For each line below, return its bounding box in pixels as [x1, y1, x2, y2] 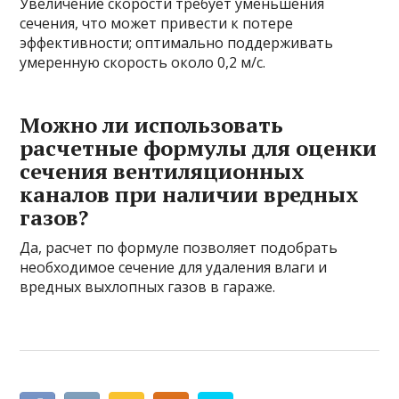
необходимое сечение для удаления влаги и [20, 257, 328, 278]
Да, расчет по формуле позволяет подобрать [20, 238, 338, 258]
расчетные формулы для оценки [20, 134, 378, 163]
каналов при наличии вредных [20, 180, 360, 209]
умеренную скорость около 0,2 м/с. [20, 53, 266, 73]
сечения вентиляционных [20, 157, 305, 186]
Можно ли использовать [20, 110, 284, 140]
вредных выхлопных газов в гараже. [20, 277, 276, 297]
